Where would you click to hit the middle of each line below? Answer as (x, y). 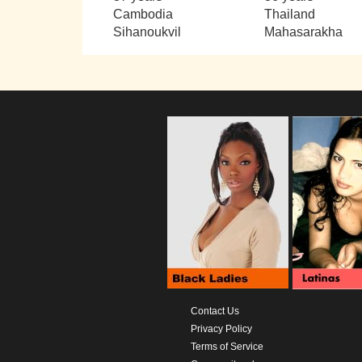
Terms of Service (227, 346)
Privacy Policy (221, 328)
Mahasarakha (303, 32)
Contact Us (215, 311)
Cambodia (143, 14)
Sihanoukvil (147, 32)
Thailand (289, 14)
